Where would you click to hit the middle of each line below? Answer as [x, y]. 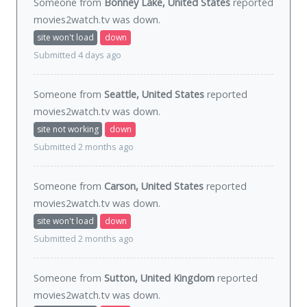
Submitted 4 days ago [77, 56]
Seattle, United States [154, 95]
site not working [68, 130]
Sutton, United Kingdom [159, 278]
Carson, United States [154, 186]
